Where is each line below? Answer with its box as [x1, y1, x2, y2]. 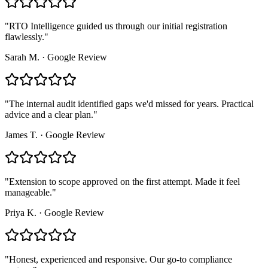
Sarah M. [5, 51, 39, 62]
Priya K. [5, 207, 36, 218]
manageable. [5, 187, 52, 197]
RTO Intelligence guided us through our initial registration [9, 20, 227, 31]
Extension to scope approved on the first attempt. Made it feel [9, 176, 240, 187]
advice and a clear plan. [5, 109, 93, 120]
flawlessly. [5, 31, 44, 42]
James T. [5, 129, 38, 140]
